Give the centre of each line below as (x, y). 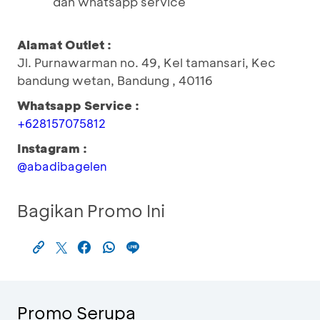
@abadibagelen (62, 166)
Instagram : (52, 148)
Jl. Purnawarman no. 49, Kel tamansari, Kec (146, 62)
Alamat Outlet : (64, 44)
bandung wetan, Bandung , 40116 (115, 80)
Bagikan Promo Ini (91, 210)
